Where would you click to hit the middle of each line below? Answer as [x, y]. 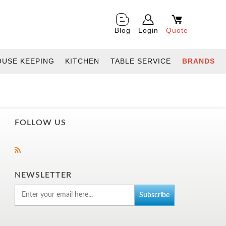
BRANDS [198, 61]
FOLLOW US [40, 122]
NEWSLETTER [43, 175]
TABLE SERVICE [141, 61]
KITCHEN [82, 61]
